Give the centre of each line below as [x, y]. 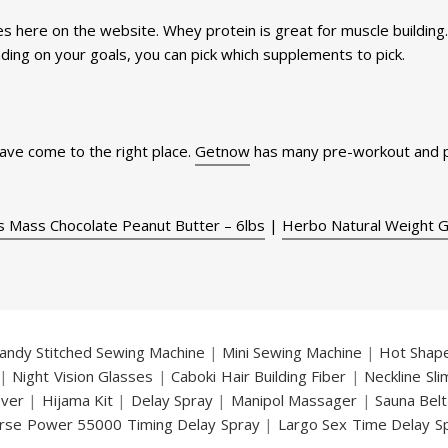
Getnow [222, 150]
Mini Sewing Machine [292, 351]
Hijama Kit [77, 399]
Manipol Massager [294, 399]
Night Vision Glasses [83, 375]
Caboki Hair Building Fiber [259, 375]
